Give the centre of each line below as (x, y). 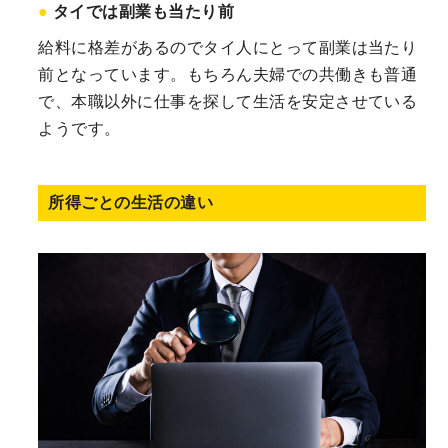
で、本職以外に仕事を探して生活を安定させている (228, 101)
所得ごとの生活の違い (131, 202)
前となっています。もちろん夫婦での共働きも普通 (228, 74)
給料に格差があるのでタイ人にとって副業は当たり (228, 47)
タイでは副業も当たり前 (143, 11)
